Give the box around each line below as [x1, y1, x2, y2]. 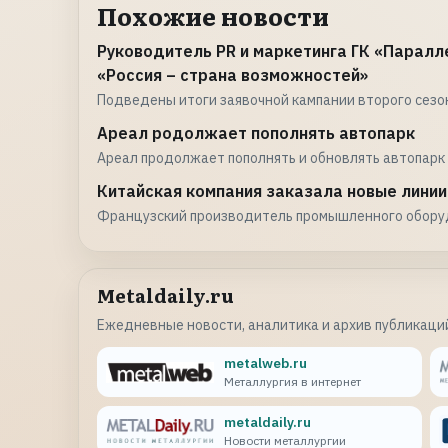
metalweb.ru [223, 354, 307, 373]
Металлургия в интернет [223, 374, 361, 390]
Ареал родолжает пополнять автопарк [97, 123, 415, 143]
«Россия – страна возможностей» [97, 65, 368, 85]
